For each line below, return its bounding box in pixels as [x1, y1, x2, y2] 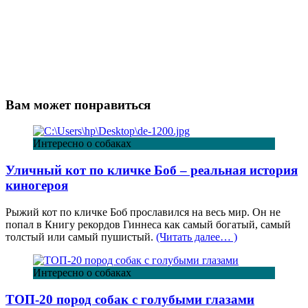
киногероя [5, 178, 68, 193]
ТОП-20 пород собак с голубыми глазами [5, 291, 254, 307]
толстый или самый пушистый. [5, 230, 156, 243]
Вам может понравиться [5, 97, 151, 112]
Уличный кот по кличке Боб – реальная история [5, 163, 298, 178]
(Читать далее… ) [156, 230, 237, 243]
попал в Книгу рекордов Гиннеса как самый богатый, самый [5, 218, 291, 230]
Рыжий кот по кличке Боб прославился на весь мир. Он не [5, 206, 280, 218]
